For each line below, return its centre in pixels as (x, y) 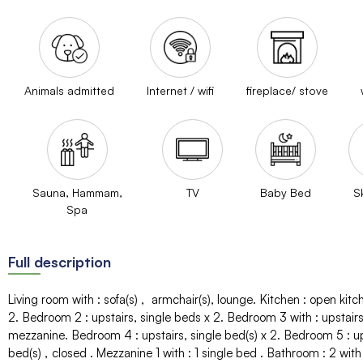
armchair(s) (181, 299)
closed (69, 352)
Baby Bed (286, 192)
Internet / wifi (180, 90)
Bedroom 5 (315, 335)
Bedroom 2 (53, 317)
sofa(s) (122, 299)
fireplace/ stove (287, 90)
